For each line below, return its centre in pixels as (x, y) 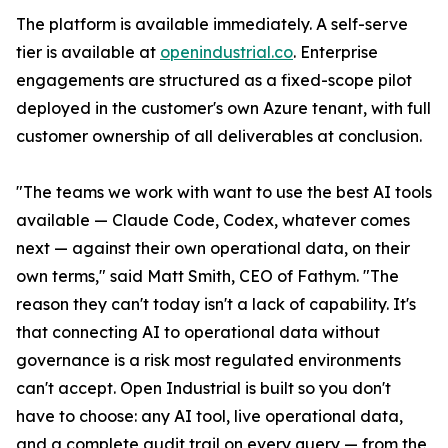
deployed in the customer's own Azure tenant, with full (223, 108)
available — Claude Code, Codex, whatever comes (213, 220)
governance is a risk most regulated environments (208, 360)
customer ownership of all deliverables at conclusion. (219, 136)
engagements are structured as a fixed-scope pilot (214, 80)
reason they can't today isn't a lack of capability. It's (216, 304)
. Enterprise (335, 52)
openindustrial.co (226, 52)
